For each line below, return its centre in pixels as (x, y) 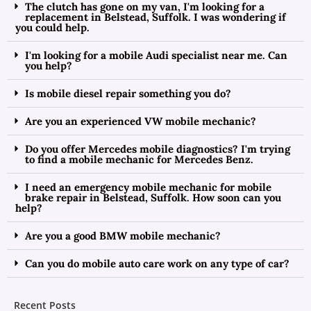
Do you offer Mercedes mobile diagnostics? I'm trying (158, 149)
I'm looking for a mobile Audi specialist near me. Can (156, 55)
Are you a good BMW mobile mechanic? (123, 236)
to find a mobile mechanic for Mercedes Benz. (139, 159)
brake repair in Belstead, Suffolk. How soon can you (153, 197)
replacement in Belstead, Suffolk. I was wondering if (155, 17)
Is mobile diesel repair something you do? (128, 93)
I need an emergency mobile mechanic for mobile (148, 187)
